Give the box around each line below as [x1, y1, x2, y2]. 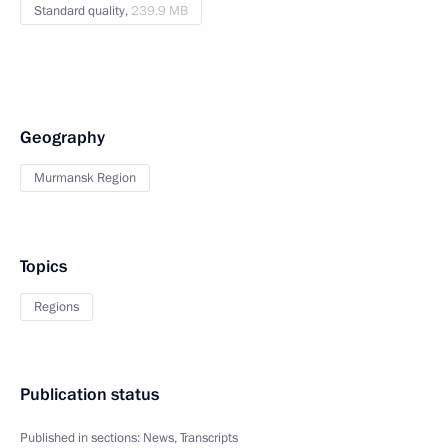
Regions [34, 297, 79, 316]
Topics [20, 254, 67, 278]
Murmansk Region [34, 168, 136, 187]
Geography [20, 125, 105, 149]
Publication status [20, 382, 159, 406]
